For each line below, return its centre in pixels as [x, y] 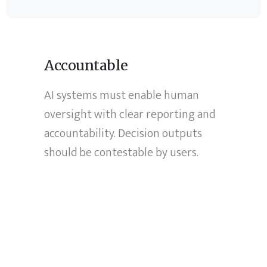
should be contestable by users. [122, 153]
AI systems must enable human [122, 96]
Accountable [86, 66]
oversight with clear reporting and [130, 115]
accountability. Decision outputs [123, 134]
